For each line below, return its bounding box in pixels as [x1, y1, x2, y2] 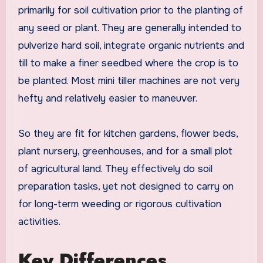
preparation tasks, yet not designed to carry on [18, 180, 234, 193]
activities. [18, 215, 60, 228]
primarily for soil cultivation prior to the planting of [18, 4, 243, 17]
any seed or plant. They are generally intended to [18, 22, 241, 35]
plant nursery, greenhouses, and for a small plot [18, 145, 232, 158]
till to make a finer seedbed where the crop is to [18, 57, 238, 70]
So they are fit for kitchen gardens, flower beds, [18, 127, 238, 140]
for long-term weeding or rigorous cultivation [18, 198, 221, 211]
